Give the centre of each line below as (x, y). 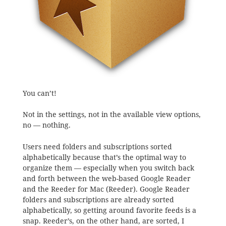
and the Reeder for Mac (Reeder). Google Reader (106, 189)
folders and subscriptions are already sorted (98, 200)
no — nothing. (46, 125)
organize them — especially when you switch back (108, 168)
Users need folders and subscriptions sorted (97, 147)
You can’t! (39, 93)
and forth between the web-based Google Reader (106, 178)
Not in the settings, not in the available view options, (111, 115)
